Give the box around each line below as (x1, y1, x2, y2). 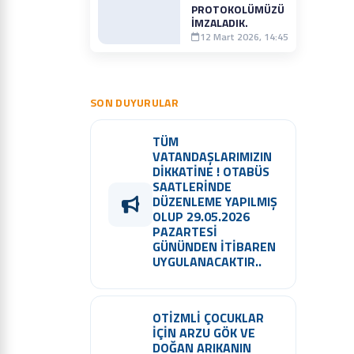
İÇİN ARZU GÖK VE (153, 323, 255, 343)
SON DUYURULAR (90, 94, 179, 111)
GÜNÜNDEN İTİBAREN (153, 237, 276, 257)
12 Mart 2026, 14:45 (200, 29, 288, 45)
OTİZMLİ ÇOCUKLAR (153, 308, 264, 328)
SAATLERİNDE (153, 177, 232, 197)
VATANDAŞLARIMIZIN (153, 147, 272, 167)
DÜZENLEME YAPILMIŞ (153, 192, 277, 212)
